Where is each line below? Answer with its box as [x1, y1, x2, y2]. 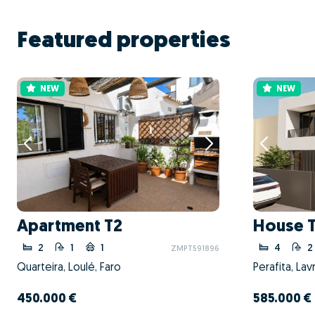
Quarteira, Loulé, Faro [17, 262, 121, 274]
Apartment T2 [17, 218, 122, 236]
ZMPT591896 [171, 245, 219, 253]
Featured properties [17, 30, 231, 53]
